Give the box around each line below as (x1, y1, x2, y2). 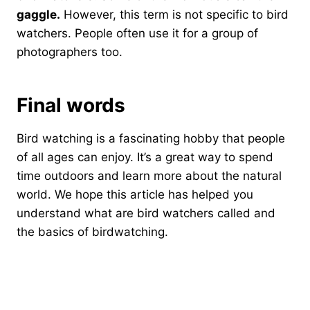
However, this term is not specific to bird (60, 7, 289, 21)
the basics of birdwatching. (17, 224, 172, 239)
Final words (17, 93, 125, 117)
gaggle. (17, 7, 60, 21)
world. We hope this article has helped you (17, 187, 253, 201)
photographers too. (17, 44, 122, 59)
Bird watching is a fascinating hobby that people (17, 131, 285, 145)
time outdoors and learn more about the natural (17, 168, 282, 183)
